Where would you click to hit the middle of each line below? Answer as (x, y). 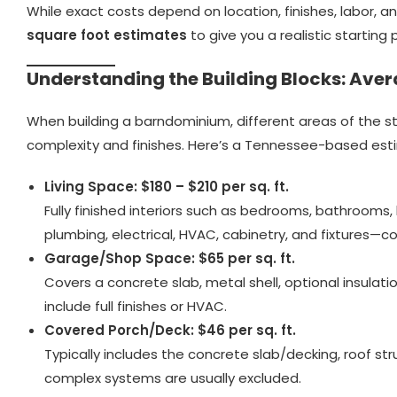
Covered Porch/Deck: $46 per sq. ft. (170, 330)
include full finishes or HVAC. (136, 306)
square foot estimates (107, 35)
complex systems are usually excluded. (173, 378)
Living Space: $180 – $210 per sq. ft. (167, 186)
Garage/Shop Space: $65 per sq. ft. (170, 258)
